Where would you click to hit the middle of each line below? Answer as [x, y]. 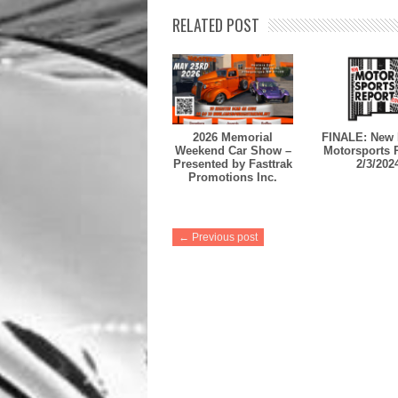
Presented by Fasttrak [233, 163]
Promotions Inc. [233, 177]
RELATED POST [216, 25]
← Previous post [218, 237]
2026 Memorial [233, 137]
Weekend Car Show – [233, 150]
